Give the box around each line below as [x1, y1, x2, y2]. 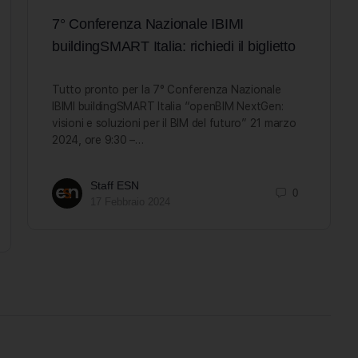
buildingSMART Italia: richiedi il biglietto [52, 38, 296, 54]
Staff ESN [90, 178, 139, 192]
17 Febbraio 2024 [90, 195, 170, 208]
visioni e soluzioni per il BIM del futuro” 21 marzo [52, 116, 296, 129]
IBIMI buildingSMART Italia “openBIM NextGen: [52, 99, 284, 113]
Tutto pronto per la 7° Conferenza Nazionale [52, 82, 281, 96]
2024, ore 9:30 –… [52, 133, 144, 146]
